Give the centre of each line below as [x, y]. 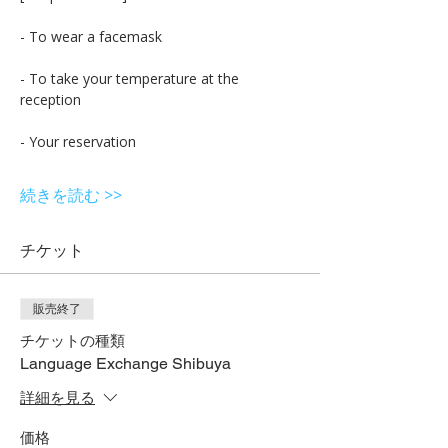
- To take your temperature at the [131, 78]
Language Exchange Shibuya [125, 363]
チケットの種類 [72, 340]
